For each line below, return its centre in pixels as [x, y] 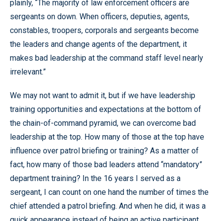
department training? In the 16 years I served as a [95, 178]
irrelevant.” [28, 72]
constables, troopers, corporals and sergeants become [104, 30]
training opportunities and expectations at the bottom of [106, 109]
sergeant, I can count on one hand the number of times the [109, 192]
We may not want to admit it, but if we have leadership [103, 95]
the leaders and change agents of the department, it [98, 44]
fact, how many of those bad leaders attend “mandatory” [106, 164]
